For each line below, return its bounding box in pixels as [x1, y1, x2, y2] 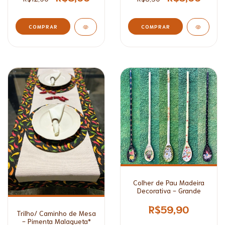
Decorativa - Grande [137, 186, 201, 195]
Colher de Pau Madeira [133, 178, 204, 187]
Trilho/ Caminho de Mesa [17, 208, 96, 217]
